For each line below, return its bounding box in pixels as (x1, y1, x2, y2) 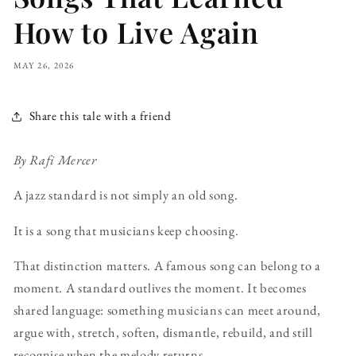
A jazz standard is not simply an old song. (13, 186, 238, 204)
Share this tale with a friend (29, 107, 172, 125)
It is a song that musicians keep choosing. (13, 221, 239, 239)
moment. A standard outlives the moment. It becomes (13, 279, 307, 297)
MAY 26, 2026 (13, 59, 75, 71)
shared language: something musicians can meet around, (13, 301, 321, 319)
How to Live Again (13, 12, 259, 51)
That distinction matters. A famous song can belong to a (13, 257, 321, 275)
